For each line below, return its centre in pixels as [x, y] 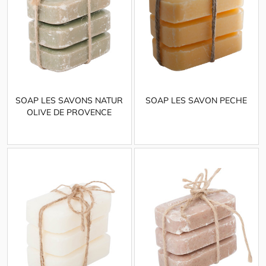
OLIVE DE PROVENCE [69, 113]
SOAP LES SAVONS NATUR [69, 101]
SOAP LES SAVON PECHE [197, 101]
